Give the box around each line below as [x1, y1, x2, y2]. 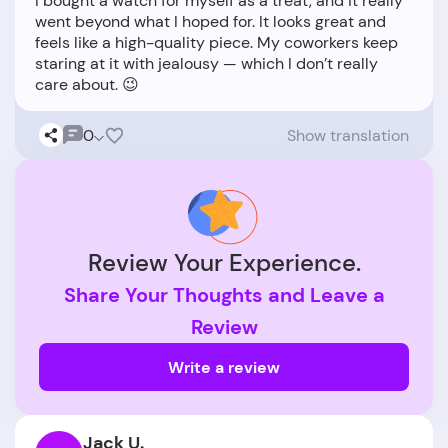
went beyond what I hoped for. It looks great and [35, 11, 386, 33]
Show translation [287, 124, 409, 146]
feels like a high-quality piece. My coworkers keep [35, 32, 398, 54]
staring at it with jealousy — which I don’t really [35, 53, 378, 75]
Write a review [168, 356, 280, 378]
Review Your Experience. [87, 247, 361, 279]
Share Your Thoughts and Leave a [63, 282, 385, 309]
